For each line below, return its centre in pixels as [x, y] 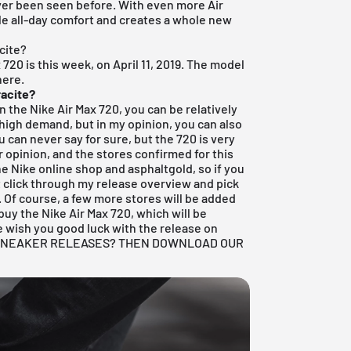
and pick [215, 183]
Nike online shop [57, 168]
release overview [144, 183]
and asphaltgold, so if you [174, 168]
